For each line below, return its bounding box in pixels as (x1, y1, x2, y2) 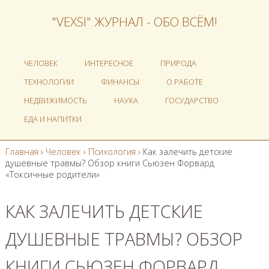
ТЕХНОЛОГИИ (24, 76, 74, 87)
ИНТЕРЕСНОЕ (85, 58, 133, 68)
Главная (5, 145, 38, 157)
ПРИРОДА (160, 58, 196, 68)
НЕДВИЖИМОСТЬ (24, 95, 87, 106)
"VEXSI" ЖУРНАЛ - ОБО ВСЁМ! (52, 13, 217, 30)
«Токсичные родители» (5, 168, 100, 180)
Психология (88, 145, 136, 157)
